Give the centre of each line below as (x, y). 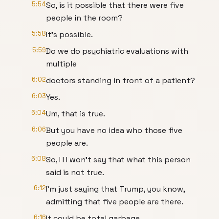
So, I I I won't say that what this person (118, 160)
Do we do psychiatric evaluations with (117, 51)
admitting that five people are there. (115, 202)
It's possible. (69, 34)
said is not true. (75, 172)
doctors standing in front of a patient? (120, 80)
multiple (61, 64)
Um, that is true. (76, 114)
